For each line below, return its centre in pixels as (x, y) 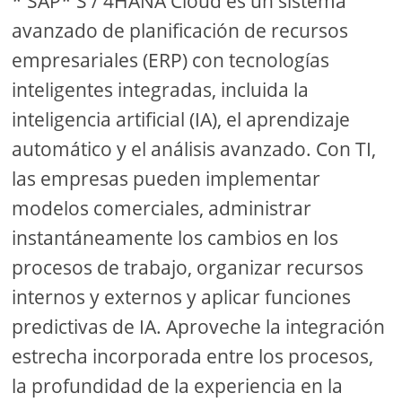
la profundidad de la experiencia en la (178, 385)
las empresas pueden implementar (166, 178)
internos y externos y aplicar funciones (182, 297)
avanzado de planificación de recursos (180, 30)
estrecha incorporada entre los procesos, (193, 356)
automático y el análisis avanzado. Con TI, (194, 149)
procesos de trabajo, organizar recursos (188, 267)
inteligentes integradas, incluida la (161, 89)
